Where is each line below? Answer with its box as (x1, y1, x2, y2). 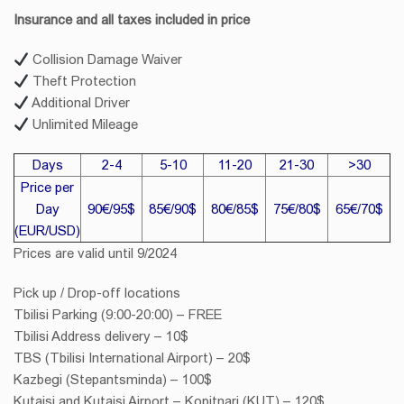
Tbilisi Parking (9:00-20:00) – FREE (14, 307, 222, 322)
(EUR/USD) (14, 223, 80, 238)
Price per (21, 179, 74, 195)
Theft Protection (29, 73, 137, 88)
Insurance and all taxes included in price (14, 12, 250, 27)
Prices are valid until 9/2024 (14, 245, 177, 261)
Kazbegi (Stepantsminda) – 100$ (14, 372, 212, 387)
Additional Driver (29, 95, 131, 110)
